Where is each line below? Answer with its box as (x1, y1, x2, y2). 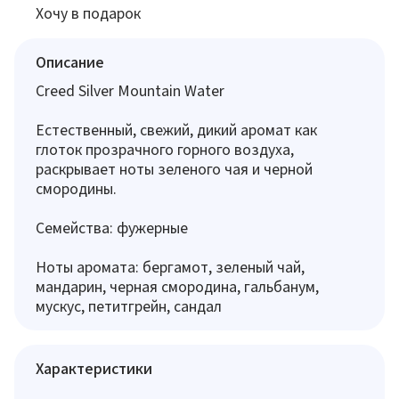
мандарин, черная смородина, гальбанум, (36, 277, 319, 295)
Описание (36, 53, 104, 70)
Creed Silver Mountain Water (36, 81, 224, 99)
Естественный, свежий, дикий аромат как (36, 120, 317, 138)
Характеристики (36, 359, 152, 377)
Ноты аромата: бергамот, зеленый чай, (36, 257, 305, 275)
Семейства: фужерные (36, 218, 188, 236)
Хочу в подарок (36, 4, 141, 21)
